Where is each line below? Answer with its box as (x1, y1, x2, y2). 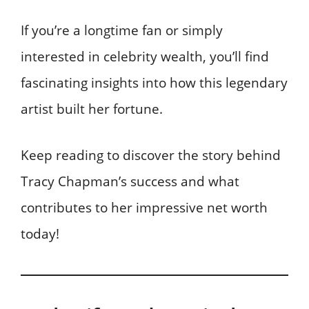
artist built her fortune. (21, 100, 163, 119)
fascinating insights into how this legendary (21, 74, 288, 92)
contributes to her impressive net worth (21, 198, 268, 217)
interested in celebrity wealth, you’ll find (21, 48, 269, 66)
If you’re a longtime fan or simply (21, 21, 223, 40)
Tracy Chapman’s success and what (21, 172, 239, 190)
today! (21, 224, 59, 243)
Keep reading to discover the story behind (21, 146, 281, 164)
